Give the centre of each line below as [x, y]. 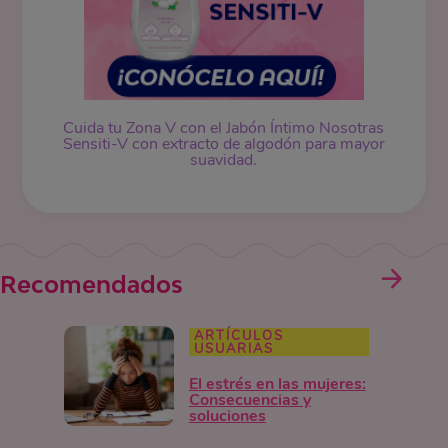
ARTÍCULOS [238, 336]
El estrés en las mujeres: [277, 384]
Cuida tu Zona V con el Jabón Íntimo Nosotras [224, 128]
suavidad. [224, 160]
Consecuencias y [249, 400]
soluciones [227, 416]
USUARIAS [233, 349]
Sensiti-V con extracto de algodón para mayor [223, 144]
